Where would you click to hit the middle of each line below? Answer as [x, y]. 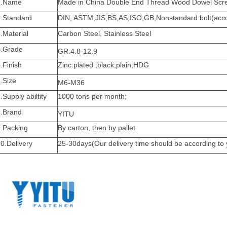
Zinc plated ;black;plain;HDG [104, 65]
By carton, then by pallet [97, 127]
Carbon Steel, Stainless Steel [105, 33]
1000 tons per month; [92, 96]
